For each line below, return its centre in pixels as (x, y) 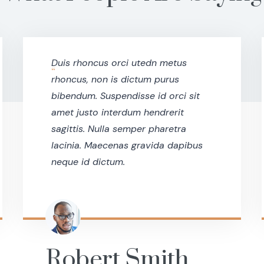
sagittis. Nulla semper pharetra (118, 129)
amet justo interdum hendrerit (117, 113)
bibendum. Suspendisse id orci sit (125, 96)
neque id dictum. (88, 162)
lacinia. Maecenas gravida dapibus (127, 146)
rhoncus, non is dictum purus (115, 80)
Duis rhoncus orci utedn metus (119, 63)
